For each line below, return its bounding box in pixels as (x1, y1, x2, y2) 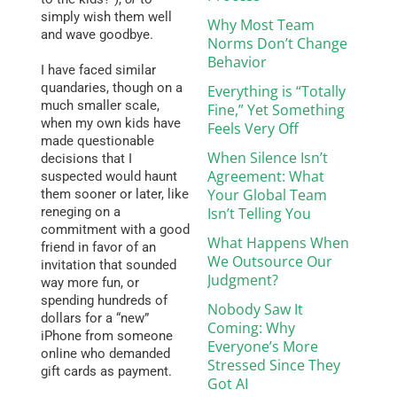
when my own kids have (41, 115, 181, 131)
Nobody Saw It (207, 300, 303, 319)
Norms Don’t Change (207, 34, 347, 53)
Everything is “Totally (207, 82, 346, 101)
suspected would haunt (41, 168, 177, 184)
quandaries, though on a (41, 80, 183, 96)
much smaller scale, (41, 97, 160, 113)
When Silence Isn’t (207, 148, 328, 167)
